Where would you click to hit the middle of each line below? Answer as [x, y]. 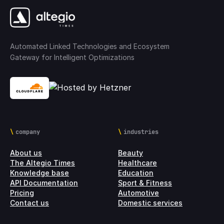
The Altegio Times [42, 162]
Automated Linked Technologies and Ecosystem [90, 46]
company [28, 132]
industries [141, 132]
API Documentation [44, 182]
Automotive [138, 192]
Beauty [130, 152]
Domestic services [150, 202]
